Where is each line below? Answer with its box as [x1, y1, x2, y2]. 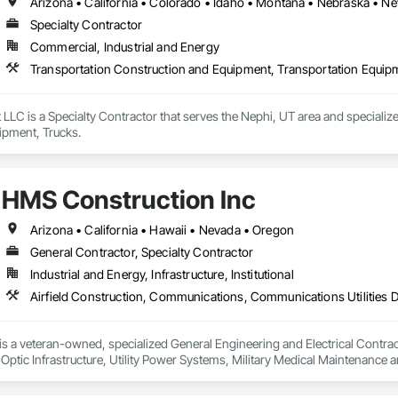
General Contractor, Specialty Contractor [29, 244, 253, 260]
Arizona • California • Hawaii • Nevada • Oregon [29, 222, 295, 238]
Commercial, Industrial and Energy [29, 39, 219, 55]
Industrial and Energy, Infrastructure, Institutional [29, 267, 294, 283]
